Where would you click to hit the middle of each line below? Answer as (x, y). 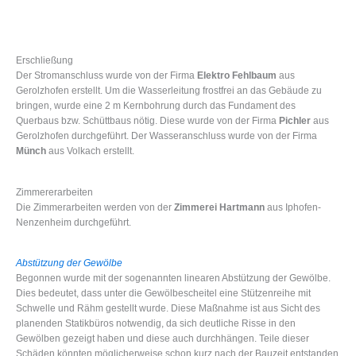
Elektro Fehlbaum (237, 76)
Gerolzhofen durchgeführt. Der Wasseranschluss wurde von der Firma (166, 136)
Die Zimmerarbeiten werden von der (95, 207)
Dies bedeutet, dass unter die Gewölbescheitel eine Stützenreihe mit (163, 293)
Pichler (295, 121)
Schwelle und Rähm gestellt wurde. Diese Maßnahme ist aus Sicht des (168, 308)
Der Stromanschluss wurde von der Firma (106, 76)
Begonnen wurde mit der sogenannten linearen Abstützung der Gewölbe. (173, 278)
